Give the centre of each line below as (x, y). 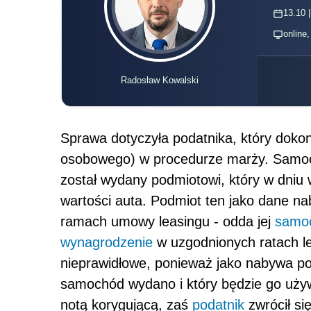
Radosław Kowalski (159, 81)
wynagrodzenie (107, 243)
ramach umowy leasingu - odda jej (168, 222)
